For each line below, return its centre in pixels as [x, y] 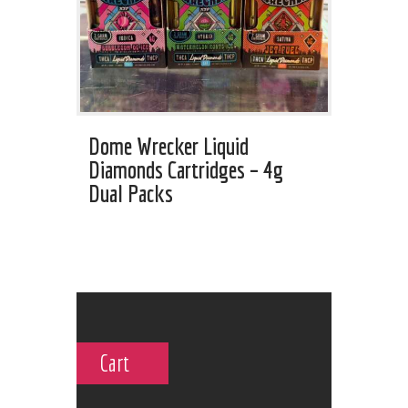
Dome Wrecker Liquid [168, 145]
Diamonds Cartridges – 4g [186, 169]
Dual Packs [131, 193]
